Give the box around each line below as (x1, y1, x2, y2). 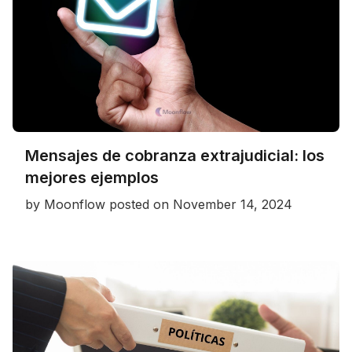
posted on (109, 196, 173, 212)
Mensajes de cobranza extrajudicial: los (25, 145, 324, 165)
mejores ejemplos (25, 167, 159, 187)
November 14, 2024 (173, 196, 292, 212)
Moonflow (44, 196, 105, 212)
